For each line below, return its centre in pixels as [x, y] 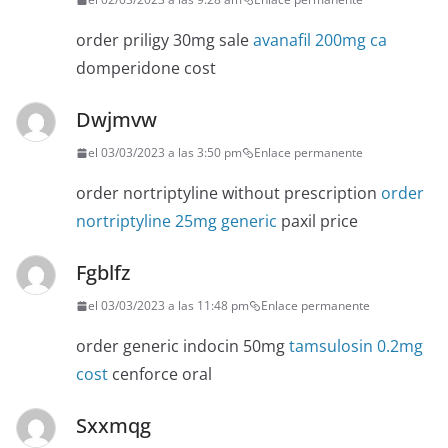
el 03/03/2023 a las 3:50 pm [165, 153]
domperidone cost [146, 68]
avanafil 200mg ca [320, 40]
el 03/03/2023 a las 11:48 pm [168, 306]
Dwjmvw [116, 120]
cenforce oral [160, 374]
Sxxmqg [113, 426]
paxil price [317, 221]
